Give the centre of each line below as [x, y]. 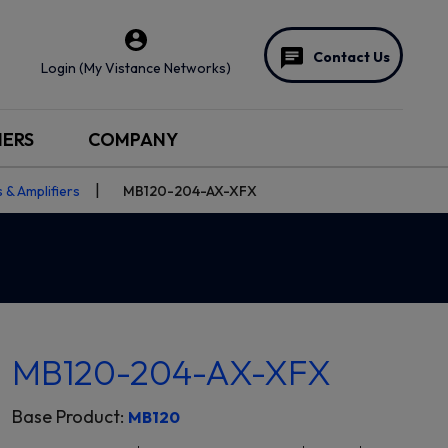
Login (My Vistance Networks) [136, 68]
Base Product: [69, 416]
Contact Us [351, 57]
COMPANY [132, 139]
